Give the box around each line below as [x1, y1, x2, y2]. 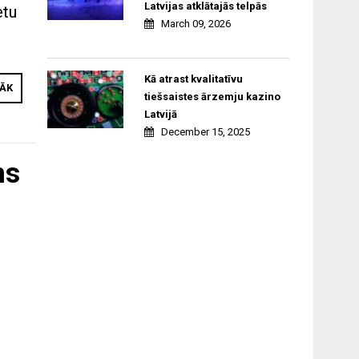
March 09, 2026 [160, 18, 231, 30]
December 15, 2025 [160, 126, 250, 139]
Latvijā [143, 108, 177, 121]
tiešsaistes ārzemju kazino [143, 91, 280, 103]
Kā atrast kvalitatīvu [143, 73, 243, 86]
